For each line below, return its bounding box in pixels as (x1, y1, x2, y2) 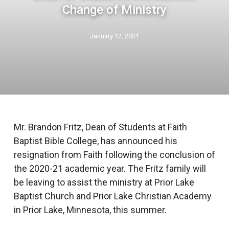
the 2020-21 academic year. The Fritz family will (13, 163, 206, 174)
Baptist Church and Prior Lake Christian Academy (13, 191, 212, 201)
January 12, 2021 (89, 32, 139, 40)
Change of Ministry (62, 2, 167, 17)
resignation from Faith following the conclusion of (13, 149, 215, 160)
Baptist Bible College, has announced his (13, 135, 177, 146)
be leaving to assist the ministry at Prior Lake (13, 177, 194, 188)
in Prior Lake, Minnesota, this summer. (13, 204, 167, 215)
